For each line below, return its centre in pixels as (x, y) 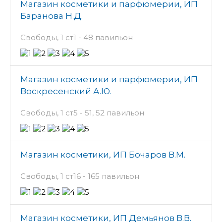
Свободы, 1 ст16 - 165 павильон (80, 176)
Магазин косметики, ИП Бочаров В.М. (103, 155)
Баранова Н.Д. (52, 16)
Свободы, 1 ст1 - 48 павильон (77, 38)
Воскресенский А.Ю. (66, 91)
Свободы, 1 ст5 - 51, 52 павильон (82, 113)
